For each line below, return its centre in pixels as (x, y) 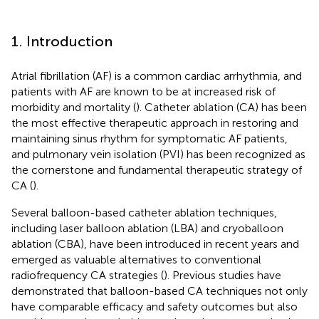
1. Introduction (62, 41)
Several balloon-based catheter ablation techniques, (144, 212)
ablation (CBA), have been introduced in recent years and (155, 244)
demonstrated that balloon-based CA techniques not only (159, 291)
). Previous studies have (223, 275)
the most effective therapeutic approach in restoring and (155, 122)
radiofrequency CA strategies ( (88, 275)
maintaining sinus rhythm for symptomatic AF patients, (150, 138)
